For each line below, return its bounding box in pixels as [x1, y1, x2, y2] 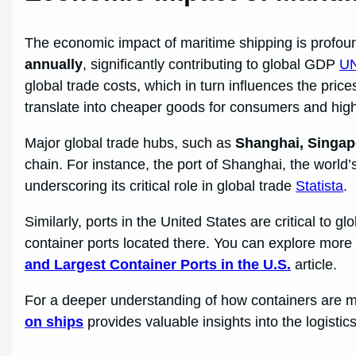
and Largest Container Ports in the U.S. [25, 256, 292, 273]
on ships [25, 313, 84, 330]
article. [291, 256, 338, 273]
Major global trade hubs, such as [25, 134, 236, 151]
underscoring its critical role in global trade [25, 177, 296, 194]
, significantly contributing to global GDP [83, 56, 340, 72]
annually [25, 56, 83, 72]
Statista [296, 177, 344, 194]
